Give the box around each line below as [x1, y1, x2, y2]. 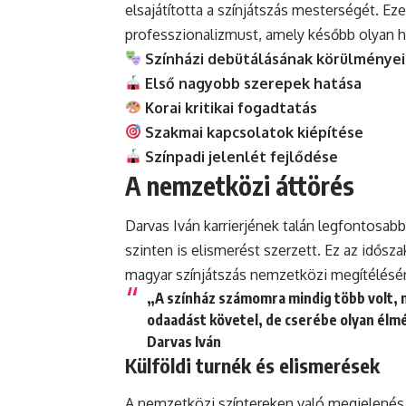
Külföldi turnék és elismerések [125, 353, 380, 379]
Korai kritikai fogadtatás [145, 98, 318, 117]
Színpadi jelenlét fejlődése [145, 147, 339, 166]
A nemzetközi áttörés [125, 169, 354, 201]
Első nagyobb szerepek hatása [145, 73, 362, 92]
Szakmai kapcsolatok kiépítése [145, 122, 364, 141]
